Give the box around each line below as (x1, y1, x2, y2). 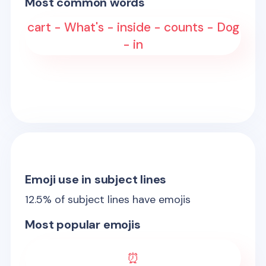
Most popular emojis (25, 217, 141, 232)
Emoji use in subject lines (25, 172, 167, 187)
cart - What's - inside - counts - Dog (27, 19, 239, 36)
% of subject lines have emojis (43, 192, 191, 207)
